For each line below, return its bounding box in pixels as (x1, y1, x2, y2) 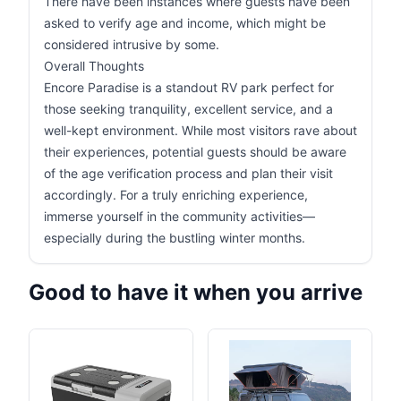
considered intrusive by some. (44, 37, 219, 52)
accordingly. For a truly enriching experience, (44, 187, 308, 202)
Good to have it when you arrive (29, 279, 363, 305)
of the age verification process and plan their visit (44, 166, 333, 181)
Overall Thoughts (44, 58, 144, 73)
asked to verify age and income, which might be (44, 15, 326, 30)
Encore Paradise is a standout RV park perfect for (44, 80, 334, 95)
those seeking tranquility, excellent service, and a (44, 101, 333, 116)
